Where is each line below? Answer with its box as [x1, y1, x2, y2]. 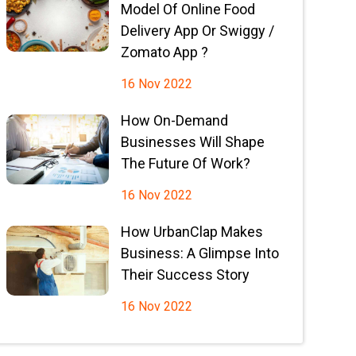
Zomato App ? [120, 44, 208, 60]
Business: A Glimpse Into [120, 245, 279, 261]
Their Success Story [120, 266, 250, 283]
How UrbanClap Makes [120, 223, 263, 240]
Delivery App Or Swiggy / [120, 22, 274, 39]
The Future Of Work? [120, 155, 250, 172]
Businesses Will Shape [120, 133, 265, 150]
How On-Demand [120, 112, 228, 129]
